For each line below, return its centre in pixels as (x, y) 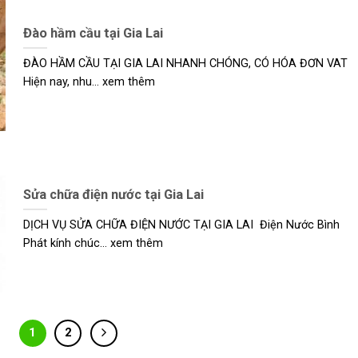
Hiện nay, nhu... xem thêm (89, 82)
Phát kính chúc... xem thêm (93, 244)
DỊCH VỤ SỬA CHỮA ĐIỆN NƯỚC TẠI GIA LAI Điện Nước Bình (181, 225)
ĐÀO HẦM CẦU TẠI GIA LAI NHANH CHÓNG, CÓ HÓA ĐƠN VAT (187, 64)
